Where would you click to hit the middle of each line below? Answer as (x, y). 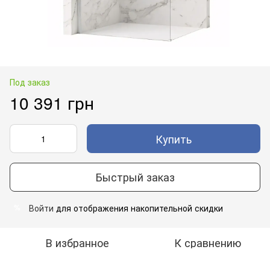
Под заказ (30, 82)
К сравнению (207, 242)
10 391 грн (52, 102)
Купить (174, 138)
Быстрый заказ (135, 177)
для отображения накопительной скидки (138, 208)
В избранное (77, 242)
